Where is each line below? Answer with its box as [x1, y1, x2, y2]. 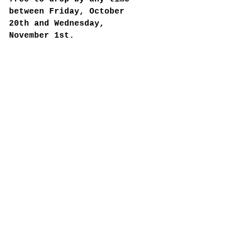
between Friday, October [9, 7, 130, 17]
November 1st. [9, 31, 79, 41]
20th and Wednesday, [9, 19, 109, 29]
